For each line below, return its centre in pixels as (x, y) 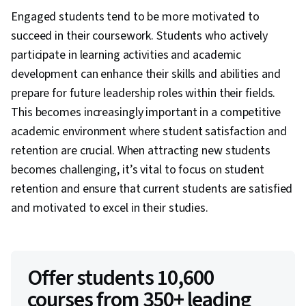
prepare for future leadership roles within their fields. (143, 94)
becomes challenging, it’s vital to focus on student (138, 170)
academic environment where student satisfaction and (149, 132)
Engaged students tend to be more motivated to (135, 17)
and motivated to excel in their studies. (110, 208)
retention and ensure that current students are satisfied (152, 189)
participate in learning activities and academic (126, 55)
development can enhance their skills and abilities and (146, 74)
